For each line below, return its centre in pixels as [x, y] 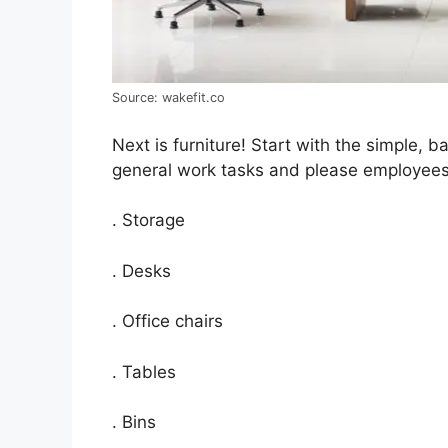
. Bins [134, 422]
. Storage [148, 220]
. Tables [144, 371]
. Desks [141, 270]
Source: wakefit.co [168, 98]
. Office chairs [167, 321]
